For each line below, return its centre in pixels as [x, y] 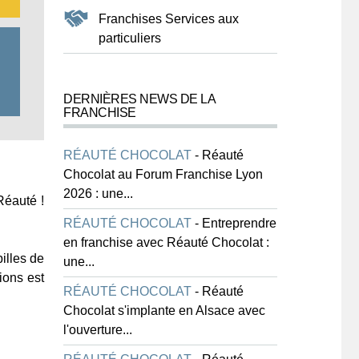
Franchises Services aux [169, 19]
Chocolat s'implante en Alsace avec [164, 311]
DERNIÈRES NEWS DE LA [139, 99]
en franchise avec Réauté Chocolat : [166, 242]
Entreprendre [239, 223]
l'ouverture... [98, 330]
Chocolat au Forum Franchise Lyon [163, 174]
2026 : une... [98, 194]
